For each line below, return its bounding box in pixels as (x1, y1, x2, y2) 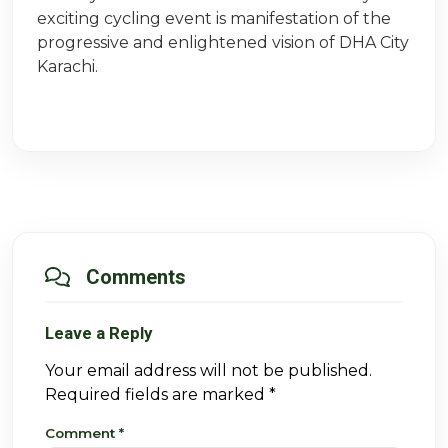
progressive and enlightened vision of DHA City (37, 33, 409, 53)
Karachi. (37, 57, 98, 77)
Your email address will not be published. (45, 361, 372, 381)
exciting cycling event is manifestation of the (37, 9, 391, 29)
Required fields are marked (45, 385, 269, 405)
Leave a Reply (45, 323, 152, 344)
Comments (86, 265, 186, 290)
